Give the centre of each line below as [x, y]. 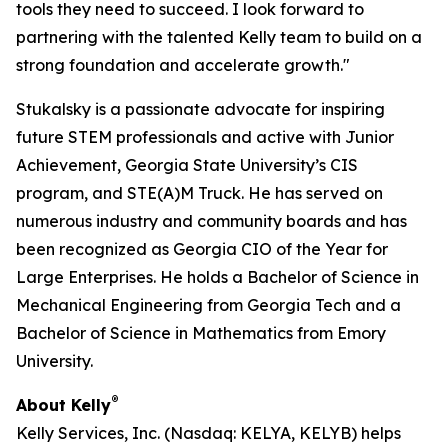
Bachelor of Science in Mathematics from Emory [201, 333]
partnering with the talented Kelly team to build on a [219, 37]
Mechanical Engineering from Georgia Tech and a [208, 305]
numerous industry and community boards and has [211, 221]
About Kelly [63, 405]
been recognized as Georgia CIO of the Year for [202, 249]
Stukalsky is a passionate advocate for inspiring [200, 109]
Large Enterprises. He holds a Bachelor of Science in [217, 277]
